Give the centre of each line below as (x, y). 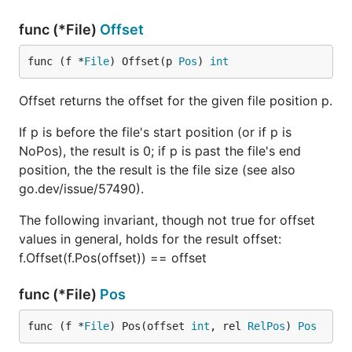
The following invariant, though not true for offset (167, 220)
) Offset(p (144, 61)
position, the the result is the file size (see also (157, 170)
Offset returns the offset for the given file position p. (176, 101)
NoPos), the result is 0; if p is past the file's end (160, 151)
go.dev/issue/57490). (81, 189)
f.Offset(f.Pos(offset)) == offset (113, 258)
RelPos (266, 326)
